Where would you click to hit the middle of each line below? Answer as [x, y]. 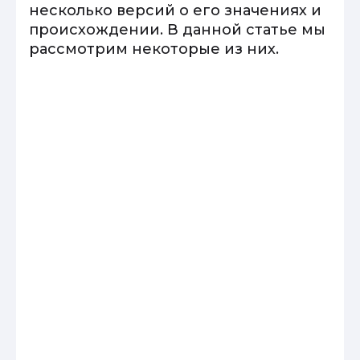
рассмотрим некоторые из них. [154, 49]
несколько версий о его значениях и [175, 10]
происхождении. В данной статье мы [177, 30]
